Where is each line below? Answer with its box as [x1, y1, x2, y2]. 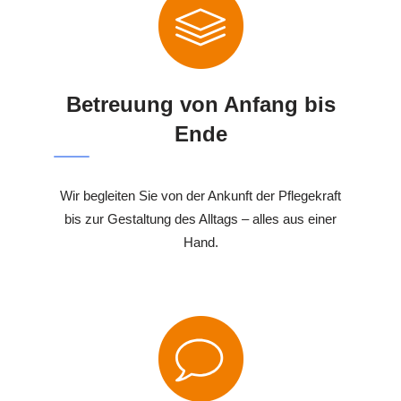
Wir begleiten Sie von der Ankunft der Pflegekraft [60, 188, 341, 204]
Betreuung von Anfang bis [65, 92, 336, 117]
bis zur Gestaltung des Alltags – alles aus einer [64, 211, 337, 227]
